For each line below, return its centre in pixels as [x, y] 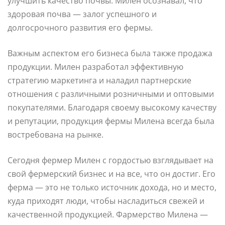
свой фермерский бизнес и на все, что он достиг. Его [111, 174]
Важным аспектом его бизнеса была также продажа [110, 53]
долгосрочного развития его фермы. [80, 27]
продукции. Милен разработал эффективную [95, 67]
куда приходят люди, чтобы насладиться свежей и [106, 201]
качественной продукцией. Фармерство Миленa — [108, 214]
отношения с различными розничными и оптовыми [111, 94]
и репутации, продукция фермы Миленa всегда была [111, 121]
